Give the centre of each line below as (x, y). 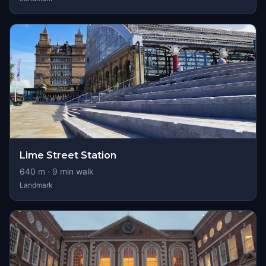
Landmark (36, 185)
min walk (76, 171)
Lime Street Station (68, 155)
